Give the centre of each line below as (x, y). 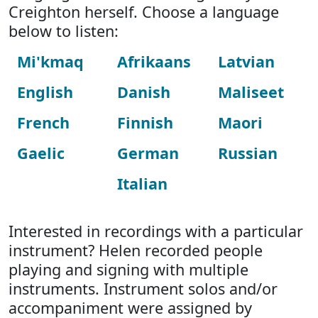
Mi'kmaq (50, 61)
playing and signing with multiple (128, 269)
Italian (143, 183)
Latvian (246, 61)
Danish (144, 92)
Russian (247, 153)
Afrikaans (154, 61)
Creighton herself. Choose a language (144, 12)
